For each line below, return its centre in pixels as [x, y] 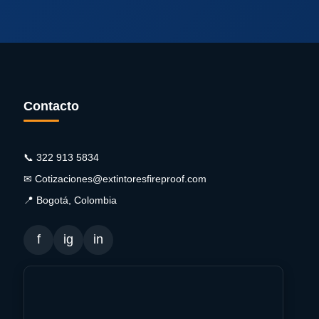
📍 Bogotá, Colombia [70, 200]
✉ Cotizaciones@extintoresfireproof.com [115, 178]
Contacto [52, 106]
